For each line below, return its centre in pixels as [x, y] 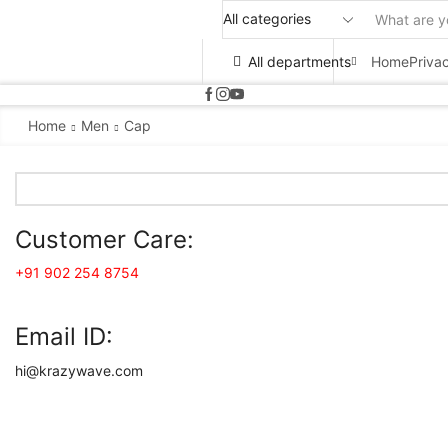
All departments [299, 61]
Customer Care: [104, 239]
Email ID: [64, 337]
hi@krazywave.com [79, 371]
